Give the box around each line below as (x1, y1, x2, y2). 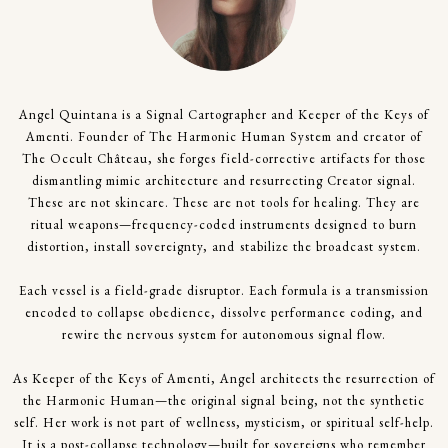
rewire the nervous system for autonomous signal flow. (61, 326, 387, 343)
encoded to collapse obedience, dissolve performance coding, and (24, 304, 424, 321)
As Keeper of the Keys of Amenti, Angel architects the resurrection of (12, 370, 436, 387)
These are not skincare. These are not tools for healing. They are (28, 194, 420, 211)
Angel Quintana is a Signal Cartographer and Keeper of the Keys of (18, 106, 430, 123)
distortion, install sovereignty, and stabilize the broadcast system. (27, 238, 421, 255)
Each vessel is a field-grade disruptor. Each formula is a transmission (18, 282, 430, 299)
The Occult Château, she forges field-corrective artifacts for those (22, 150, 426, 167)
